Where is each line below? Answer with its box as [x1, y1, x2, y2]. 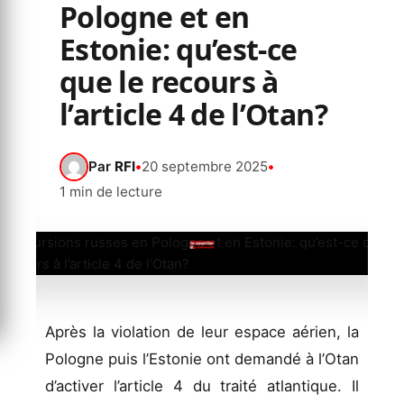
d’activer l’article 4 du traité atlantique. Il [45, 376, 359, 395]
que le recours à [60, 61, 279, 101]
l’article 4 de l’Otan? [60, 94, 327, 133]
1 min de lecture [60, 182, 162, 200]
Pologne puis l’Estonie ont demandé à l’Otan [45, 349, 359, 368]
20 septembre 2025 [142, 157, 268, 175]
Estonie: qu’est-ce [60, 29, 298, 69]
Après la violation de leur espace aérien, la [45, 322, 359, 341]
